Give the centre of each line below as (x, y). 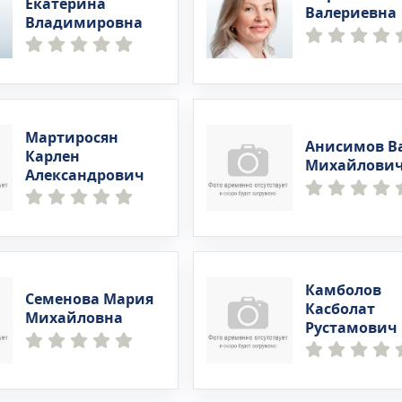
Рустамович (351, 328)
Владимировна (84, 23)
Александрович (85, 175)
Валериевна (350, 13)
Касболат (340, 309)
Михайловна (74, 319)
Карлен (53, 157)
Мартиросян (72, 138)
